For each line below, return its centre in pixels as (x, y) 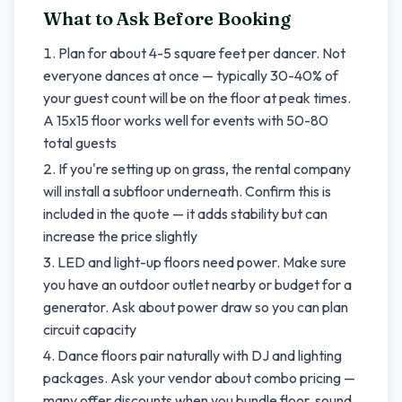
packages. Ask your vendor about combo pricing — (199, 378)
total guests (80, 143)
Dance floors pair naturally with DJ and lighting (200, 355)
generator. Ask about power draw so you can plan (196, 307)
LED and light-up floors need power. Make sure (202, 262)
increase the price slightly (120, 236)
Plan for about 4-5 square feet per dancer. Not (202, 53)
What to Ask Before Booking (167, 18)
